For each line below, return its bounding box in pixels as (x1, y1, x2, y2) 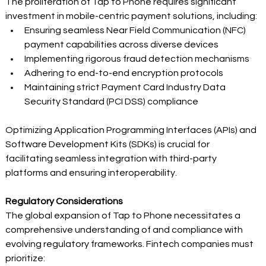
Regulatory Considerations (5, 196, 123, 206)
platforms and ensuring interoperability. (5, 167, 179, 178)
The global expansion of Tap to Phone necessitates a (5, 210, 243, 220)
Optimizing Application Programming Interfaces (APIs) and (5, 125, 259, 135)
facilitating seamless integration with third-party (5, 153, 219, 163)
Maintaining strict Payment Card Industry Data (24, 82, 228, 92)
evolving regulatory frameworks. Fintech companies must (5, 239, 256, 249)
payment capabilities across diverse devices (24, 39, 221, 49)
